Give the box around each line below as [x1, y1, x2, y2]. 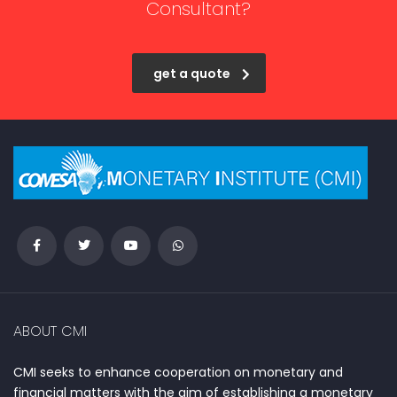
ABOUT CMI [13, 321, 87, 341]
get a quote [152, 65, 230, 82]
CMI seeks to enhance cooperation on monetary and [13, 363, 343, 381]
